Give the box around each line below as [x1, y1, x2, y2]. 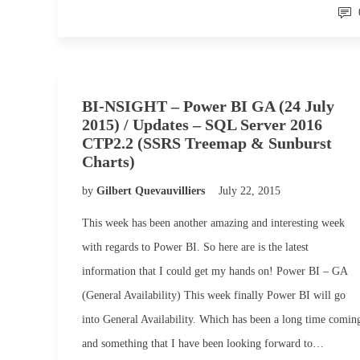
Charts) [82, 153, 135, 170]
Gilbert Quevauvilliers [96, 185, 208, 197]
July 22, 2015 [219, 185, 280, 197]
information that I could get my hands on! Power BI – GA [82, 265, 347, 277]
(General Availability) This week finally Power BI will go [82, 289, 346, 301]
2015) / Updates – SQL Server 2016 [82, 116, 322, 133]
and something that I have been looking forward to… [82, 337, 324, 350]
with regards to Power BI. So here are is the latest [82, 241, 309, 253]
